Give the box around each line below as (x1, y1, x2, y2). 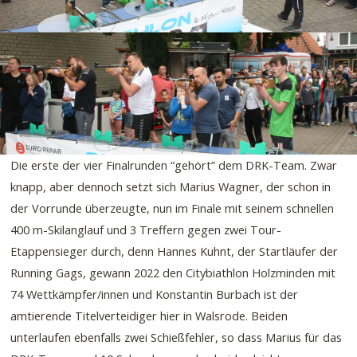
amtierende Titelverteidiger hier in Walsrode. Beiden (10, 307, 288, 324)
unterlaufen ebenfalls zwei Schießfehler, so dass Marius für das (10, 328, 343, 345)
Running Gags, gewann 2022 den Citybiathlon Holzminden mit (10, 264, 336, 280)
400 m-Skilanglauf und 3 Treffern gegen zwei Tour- (10, 221, 282, 237)
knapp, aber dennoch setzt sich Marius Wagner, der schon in (10, 178, 331, 194)
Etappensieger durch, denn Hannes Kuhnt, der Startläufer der (10, 242, 339, 259)
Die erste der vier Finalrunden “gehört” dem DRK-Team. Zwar (10, 156, 338, 173)
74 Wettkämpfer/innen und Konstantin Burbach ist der (10, 285, 299, 302)
